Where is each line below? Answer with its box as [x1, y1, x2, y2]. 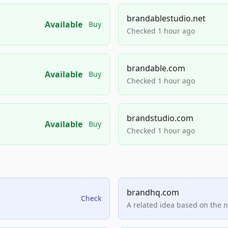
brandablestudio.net [127, 13, 206, 24]
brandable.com [127, 63, 185, 74]
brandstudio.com [127, 112, 193, 124]
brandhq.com [127, 187, 179, 198]
